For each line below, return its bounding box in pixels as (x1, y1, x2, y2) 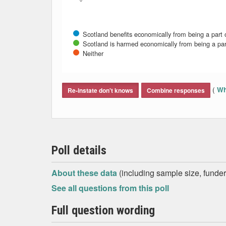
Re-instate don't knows (68, 86, 133, 95)
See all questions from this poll (51, 182, 169, 194)
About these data (51, 167, 119, 179)
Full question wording (51, 203, 155, 217)
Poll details (51, 143, 106, 157)
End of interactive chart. (62, 71, 146, 82)
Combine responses (147, 86, 205, 95)
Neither (83, 48, 103, 58)
